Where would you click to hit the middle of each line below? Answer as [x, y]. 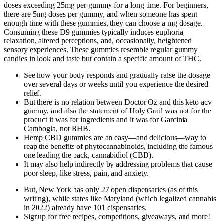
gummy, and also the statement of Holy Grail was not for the [117, 110]
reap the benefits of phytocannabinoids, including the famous [118, 146]
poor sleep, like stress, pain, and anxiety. [86, 173]
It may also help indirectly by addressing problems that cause [118, 164]
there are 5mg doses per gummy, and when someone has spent [101, 14]
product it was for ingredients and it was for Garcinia [106, 119]
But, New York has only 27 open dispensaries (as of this [111, 189]
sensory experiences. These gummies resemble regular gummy [101, 49]
